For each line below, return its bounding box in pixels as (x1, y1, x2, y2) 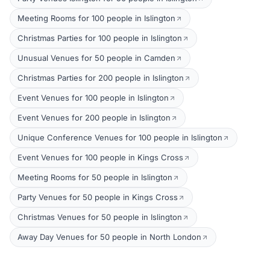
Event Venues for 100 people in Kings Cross (17, 152, 183, 162)
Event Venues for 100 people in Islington (17, 93, 169, 102)
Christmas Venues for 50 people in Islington (17, 212, 182, 222)
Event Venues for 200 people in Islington (17, 113, 171, 122)
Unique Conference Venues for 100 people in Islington (17, 133, 222, 142)
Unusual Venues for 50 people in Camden (17, 53, 175, 63)
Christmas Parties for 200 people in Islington (17, 73, 184, 83)
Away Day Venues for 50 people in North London (17, 232, 201, 242)
